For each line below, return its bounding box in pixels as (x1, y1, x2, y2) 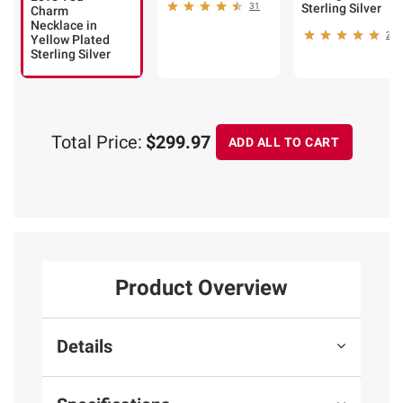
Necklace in (31, 18, 97, 33)
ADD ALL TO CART (228, 134, 340, 149)
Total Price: (50, 131, 142, 154)
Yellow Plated (31, 32, 110, 48)
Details (57, 336, 112, 358)
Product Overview (115, 274, 288, 300)
